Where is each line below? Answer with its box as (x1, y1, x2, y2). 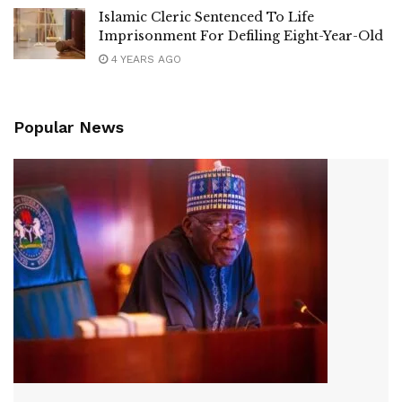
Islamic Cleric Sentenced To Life (99, 9, 314, 25)
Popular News (13, 118, 124, 136)
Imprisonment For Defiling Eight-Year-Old (99, 28, 383, 44)
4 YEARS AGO (108, 53, 181, 66)
